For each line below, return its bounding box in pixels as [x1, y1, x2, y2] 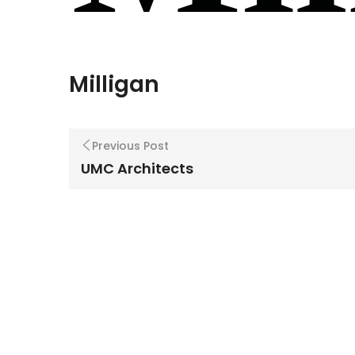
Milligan [69, 68, 159, 100]
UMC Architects [81, 158, 193, 179]
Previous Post [92, 138, 169, 155]
